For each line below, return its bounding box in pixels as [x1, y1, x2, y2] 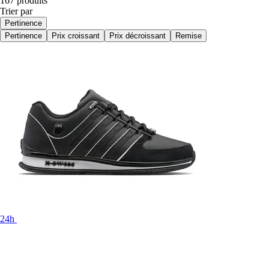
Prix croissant [52, 31, 100, 40]
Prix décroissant [109, 31, 166, 40]
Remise [175, 31, 202, 40]
